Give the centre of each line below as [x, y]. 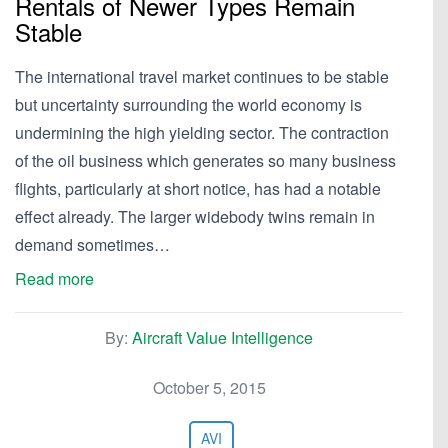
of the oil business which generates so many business [205, 160]
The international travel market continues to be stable [202, 76]
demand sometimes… [92, 244]
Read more [54, 278]
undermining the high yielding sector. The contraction [202, 132]
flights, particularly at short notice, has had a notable [198, 188]
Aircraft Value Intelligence [222, 337]
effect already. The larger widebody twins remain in [195, 216]
